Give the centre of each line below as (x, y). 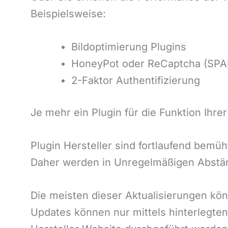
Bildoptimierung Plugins (129, 47)
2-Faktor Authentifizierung (136, 80)
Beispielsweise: (68, 14)
